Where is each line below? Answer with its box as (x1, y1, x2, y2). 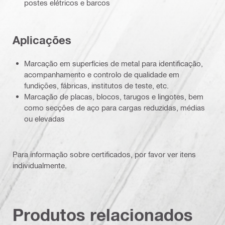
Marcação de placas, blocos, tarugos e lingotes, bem (24, 92, 203, 101)
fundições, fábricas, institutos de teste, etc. (24, 81, 169, 90)
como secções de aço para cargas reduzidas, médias (24, 103, 205, 112)
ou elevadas (24, 114, 65, 123)
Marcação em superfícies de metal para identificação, (24, 59, 203, 68)
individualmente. (13, 161, 67, 170)
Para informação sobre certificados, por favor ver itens (13, 150, 196, 159)
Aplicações (13, 33, 71, 47)
